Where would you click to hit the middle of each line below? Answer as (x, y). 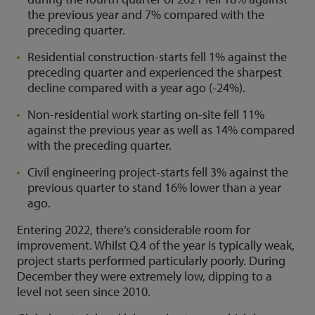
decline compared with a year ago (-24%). (136, 88)
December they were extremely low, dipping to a (144, 276)
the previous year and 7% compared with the (146, 14)
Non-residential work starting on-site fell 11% (146, 114)
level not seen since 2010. (84, 291)
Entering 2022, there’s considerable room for (134, 230)
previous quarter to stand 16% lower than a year (154, 187)
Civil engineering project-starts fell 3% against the (158, 172)
